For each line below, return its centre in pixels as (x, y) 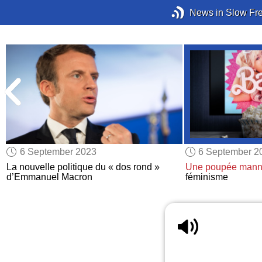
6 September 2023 (58, 151)
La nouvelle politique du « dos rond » (83, 167)
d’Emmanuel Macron (50, 177)
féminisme (206, 177)
